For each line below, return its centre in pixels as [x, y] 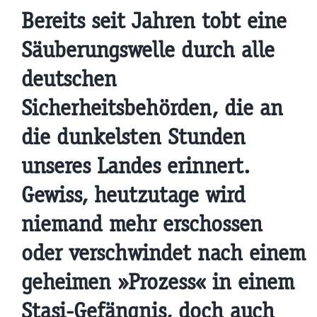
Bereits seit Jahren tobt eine [154, 21]
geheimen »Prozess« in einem [157, 282]
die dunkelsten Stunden [133, 137]
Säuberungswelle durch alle [148, 50]
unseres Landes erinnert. [135, 166]
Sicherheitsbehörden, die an [152, 108]
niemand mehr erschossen [142, 224]
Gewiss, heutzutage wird [133, 195]
